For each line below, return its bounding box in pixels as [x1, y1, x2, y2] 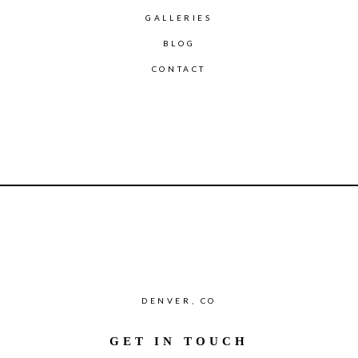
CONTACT [151, 64, 207, 74]
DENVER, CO [141, 296, 217, 306]
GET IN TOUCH [109, 335, 249, 348]
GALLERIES [145, 13, 213, 23]
